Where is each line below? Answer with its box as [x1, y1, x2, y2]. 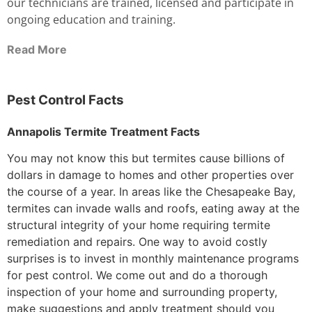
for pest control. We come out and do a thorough [7, 268, 267, 283]
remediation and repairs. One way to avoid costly [7, 235, 267, 249]
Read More [7, 42, 67, 57]
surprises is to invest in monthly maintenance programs [7, 251, 299, 266]
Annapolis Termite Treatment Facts [7, 124, 200, 139]
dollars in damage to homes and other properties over [7, 168, 294, 182]
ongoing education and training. [7, 11, 175, 27]
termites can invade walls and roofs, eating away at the [7, 201, 299, 216]
